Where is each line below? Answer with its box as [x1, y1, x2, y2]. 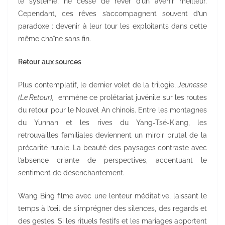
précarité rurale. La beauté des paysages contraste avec [18, 144, 207, 152]
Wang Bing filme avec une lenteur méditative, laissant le [18, 192, 207, 200]
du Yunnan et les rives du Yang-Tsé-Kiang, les [18, 119, 207, 127]
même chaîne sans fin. [18, 35, 91, 43]
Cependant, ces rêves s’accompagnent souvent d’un [18, 10, 207, 18]
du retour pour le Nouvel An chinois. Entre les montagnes [18, 106, 207, 115]
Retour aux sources [18, 58, 81, 66]
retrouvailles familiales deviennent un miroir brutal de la [18, 131, 207, 140]
